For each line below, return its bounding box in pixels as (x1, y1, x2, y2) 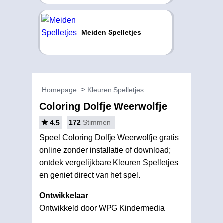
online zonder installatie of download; (39, 146, 171, 154)
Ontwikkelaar (39, 191, 88, 200)
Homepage (42, 86, 77, 94)
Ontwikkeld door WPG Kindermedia (39, 204, 165, 212)
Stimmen (83, 118, 111, 126)
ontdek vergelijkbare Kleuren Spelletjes (39, 158, 178, 167)
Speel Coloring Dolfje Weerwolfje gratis (39, 133, 179, 142)
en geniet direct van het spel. (39, 171, 140, 179)
